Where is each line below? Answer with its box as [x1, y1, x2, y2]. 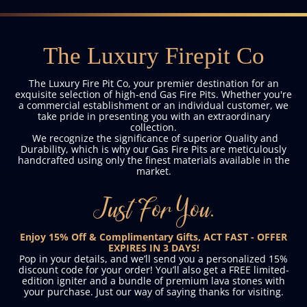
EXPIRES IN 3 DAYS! [108, 241, 199, 254]
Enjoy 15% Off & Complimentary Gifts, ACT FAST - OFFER [20, 230, 287, 243]
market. [136, 164, 171, 177]
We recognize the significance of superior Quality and [29, 131, 278, 145]
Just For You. [93, 196, 214, 221]
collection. [130, 120, 177, 134]
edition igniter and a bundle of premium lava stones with [22, 273, 285, 287]
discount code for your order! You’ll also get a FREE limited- [18, 262, 289, 276]
